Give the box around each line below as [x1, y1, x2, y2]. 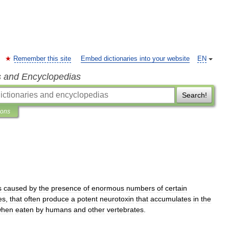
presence [51, 184, 81, 192]
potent [77, 195, 98, 203]
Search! [181, 91, 207, 99]
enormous [91, 184, 124, 192]
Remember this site [13, 55, 71, 62]
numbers [126, 184, 155, 192]
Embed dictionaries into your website [81, 55, 190, 62]
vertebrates [107, 205, 144, 214]
